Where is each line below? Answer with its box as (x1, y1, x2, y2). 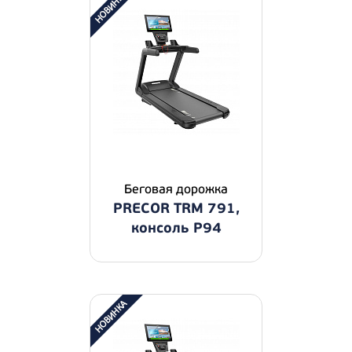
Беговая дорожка (124, 181, 228, 197)
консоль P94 (130, 219, 222, 237)
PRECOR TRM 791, (112, 200, 240, 218)
